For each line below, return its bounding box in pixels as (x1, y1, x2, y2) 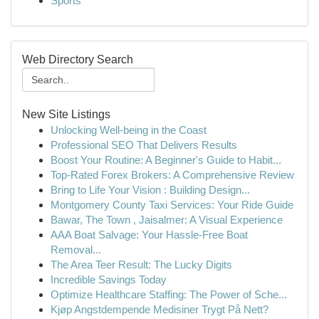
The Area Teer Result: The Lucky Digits (51, 258, 232, 271)
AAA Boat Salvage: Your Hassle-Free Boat (51, 229, 248, 241)
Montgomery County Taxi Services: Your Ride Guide (51, 199, 293, 211)
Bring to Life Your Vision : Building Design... (51, 184, 250, 196)
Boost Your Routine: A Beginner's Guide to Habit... (51, 154, 281, 166)
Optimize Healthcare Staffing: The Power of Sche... (51, 288, 287, 300)
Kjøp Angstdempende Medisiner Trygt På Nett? (51, 303, 268, 315)
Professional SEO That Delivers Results (51, 139, 237, 151)
